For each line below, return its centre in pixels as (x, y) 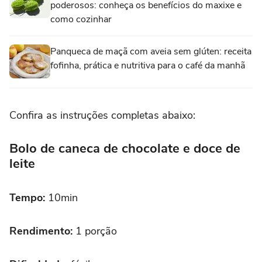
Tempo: (29, 197)
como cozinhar (81, 19)
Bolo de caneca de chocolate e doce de (125, 148)
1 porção (96, 231)
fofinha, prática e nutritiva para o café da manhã (148, 65)
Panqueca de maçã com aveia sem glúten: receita (151, 51)
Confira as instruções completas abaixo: (102, 115)
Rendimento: (42, 231)
